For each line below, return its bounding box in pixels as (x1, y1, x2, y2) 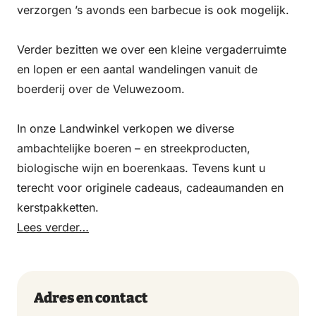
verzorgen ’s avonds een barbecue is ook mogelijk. (17, 3, 289, 17)
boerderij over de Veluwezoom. (17, 82, 185, 96)
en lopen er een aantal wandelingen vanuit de (17, 62, 257, 76)
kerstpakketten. (17, 200, 99, 214)
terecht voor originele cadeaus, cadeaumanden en (17, 181, 284, 195)
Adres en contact (34, 289, 148, 306)
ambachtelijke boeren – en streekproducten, (17, 141, 250, 155)
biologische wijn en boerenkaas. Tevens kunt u (17, 161, 265, 175)
